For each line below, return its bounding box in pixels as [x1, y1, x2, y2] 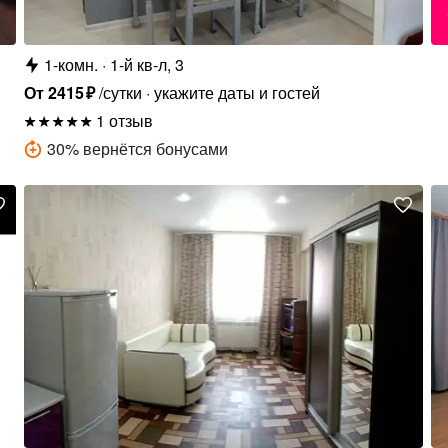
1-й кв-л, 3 [110, 52, 185, 76]
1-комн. [44, 52, 99, 76]
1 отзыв [96, 108, 154, 132]
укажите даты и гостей [153, 80, 320, 104]
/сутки [98, 80, 142, 104]
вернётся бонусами [83, 136, 229, 160]
